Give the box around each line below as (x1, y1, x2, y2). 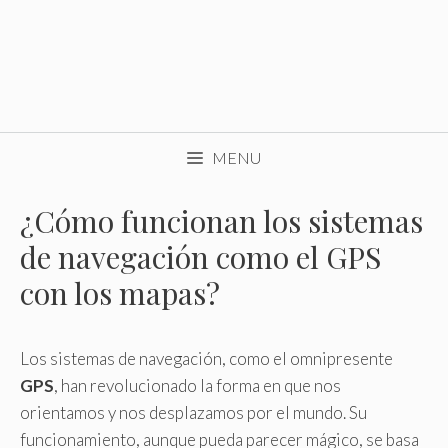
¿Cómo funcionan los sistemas (20, 201, 423, 241)
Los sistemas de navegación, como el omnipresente (20, 348, 393, 369)
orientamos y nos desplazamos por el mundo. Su (20, 402, 367, 423)
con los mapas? (20, 273, 220, 313)
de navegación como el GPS (20, 237, 381, 277)
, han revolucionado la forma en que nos (54, 375, 341, 396)
